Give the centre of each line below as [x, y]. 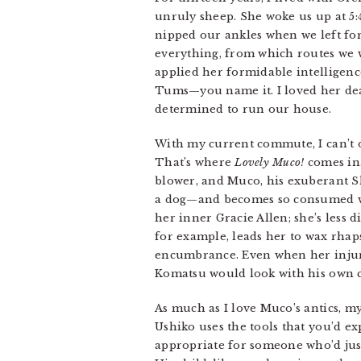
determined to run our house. [243, 109]
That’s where [195, 162]
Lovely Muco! [270, 162]
